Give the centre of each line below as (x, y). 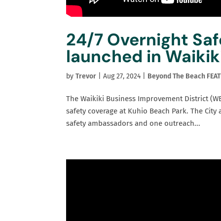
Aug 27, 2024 (122, 76)
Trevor (86, 76)
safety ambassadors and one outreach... (133, 123)
